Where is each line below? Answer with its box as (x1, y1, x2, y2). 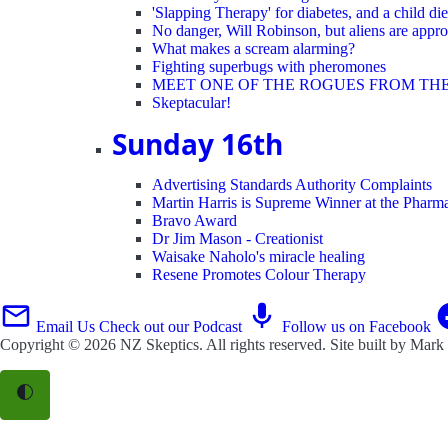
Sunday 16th (112, 124, 283, 163)
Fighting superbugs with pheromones (152, 57, 386, 75)
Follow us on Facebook (282, 317, 431, 335)
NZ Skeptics (120, 335, 199, 353)
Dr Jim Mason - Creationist (152, 229, 323, 247)
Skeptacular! (152, 93, 231, 111)
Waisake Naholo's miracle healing (152, 247, 365, 265)
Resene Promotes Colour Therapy (152, 265, 366, 283)
